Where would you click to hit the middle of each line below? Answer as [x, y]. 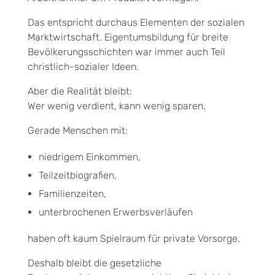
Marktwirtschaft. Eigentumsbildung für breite [128, 37]
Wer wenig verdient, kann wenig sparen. [117, 106]
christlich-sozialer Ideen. [83, 66]
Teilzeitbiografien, [77, 175]
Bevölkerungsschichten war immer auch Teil [126, 52]
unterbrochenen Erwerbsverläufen [115, 212]
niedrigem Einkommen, [89, 157]
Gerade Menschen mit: [78, 130]
